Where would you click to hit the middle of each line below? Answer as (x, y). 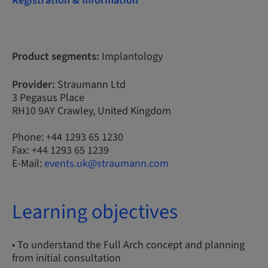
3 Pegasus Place (48, 98)
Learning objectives (95, 212)
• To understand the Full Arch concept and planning (128, 245)
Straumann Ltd (90, 85)
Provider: (33, 85)
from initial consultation (66, 258)
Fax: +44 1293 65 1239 (60, 150)
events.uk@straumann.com (106, 164)
